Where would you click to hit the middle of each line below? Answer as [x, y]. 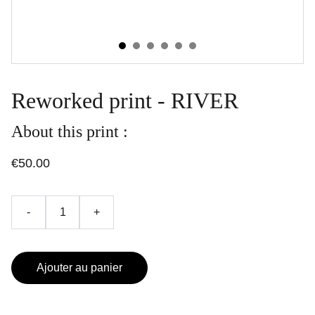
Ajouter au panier [79, 268]
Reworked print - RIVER [125, 101]
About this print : [70, 131]
